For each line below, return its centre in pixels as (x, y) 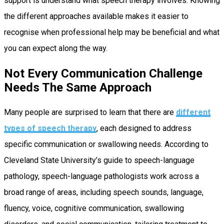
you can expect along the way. (56, 48)
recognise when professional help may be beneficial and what (112, 32)
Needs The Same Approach (78, 88)
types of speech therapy (50, 128)
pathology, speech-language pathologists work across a (101, 176)
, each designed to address (144, 128)
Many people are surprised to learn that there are (90, 112)
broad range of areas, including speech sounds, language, (104, 192)
